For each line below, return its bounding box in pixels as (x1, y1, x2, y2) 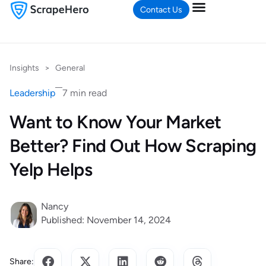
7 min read (62, 87, 107, 99)
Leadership (9, 87, 55, 99)
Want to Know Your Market (9, 111, 221, 133)
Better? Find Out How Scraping (9, 135, 256, 157)
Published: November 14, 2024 (41, 214, 171, 226)
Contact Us (140, 5, 182, 15)
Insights (9, 63, 39, 73)
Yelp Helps (9, 159, 92, 180)
